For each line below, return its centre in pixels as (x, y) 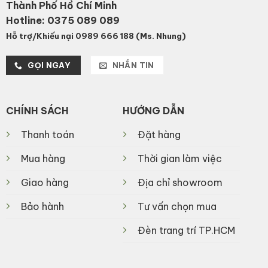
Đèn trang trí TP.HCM (187, 230)
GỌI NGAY (49, 66)
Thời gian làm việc (180, 158)
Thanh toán (47, 134)
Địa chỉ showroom (180, 182)
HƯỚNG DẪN (154, 110)
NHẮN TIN (133, 66)
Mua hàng (43, 158)
